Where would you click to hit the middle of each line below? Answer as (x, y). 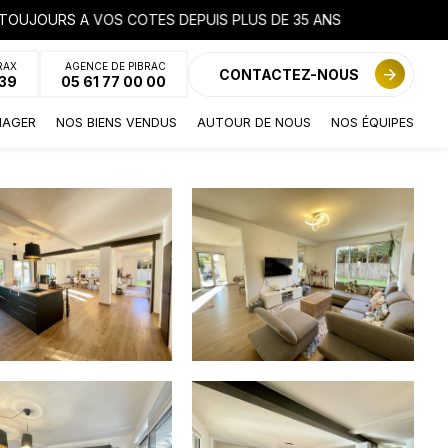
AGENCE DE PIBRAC (116, 66)
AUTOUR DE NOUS (254, 122)
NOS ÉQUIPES (373, 122)
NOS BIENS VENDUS (117, 122)
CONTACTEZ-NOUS (289, 74)
